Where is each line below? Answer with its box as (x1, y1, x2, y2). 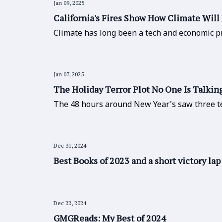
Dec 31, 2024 (54, 142, 86, 149)
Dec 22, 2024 (54, 199, 86, 207)
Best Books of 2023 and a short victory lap (54, 155, 221, 166)
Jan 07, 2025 (54, 70, 84, 78)
